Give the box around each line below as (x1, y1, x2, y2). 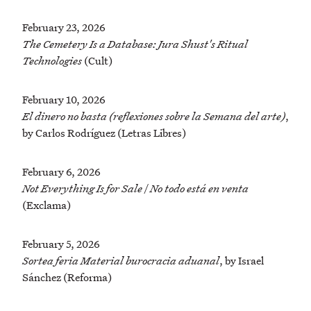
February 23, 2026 (22, 20, 106, 35)
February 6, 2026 (22, 165, 101, 179)
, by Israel (219, 253, 264, 268)
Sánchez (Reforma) (22, 270, 112, 285)
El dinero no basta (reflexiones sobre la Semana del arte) (22, 109, 285, 124)
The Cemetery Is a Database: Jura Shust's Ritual (22, 37, 248, 51)
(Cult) (82, 53, 112, 68)
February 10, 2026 (22, 92, 106, 107)
